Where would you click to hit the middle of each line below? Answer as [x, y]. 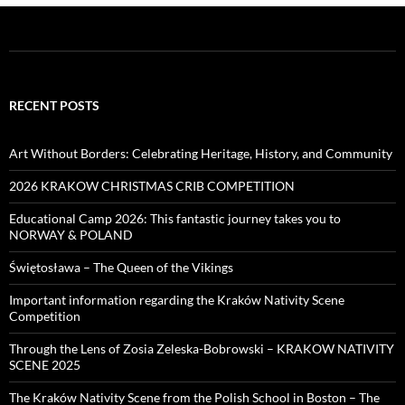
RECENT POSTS [54, 106]
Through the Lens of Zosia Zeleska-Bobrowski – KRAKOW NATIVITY [202, 349]
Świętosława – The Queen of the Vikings [121, 268]
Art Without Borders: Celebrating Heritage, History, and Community [201, 154]
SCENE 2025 [45, 365]
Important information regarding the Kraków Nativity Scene [177, 300]
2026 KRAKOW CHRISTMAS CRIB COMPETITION [152, 186]
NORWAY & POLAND [71, 235]
